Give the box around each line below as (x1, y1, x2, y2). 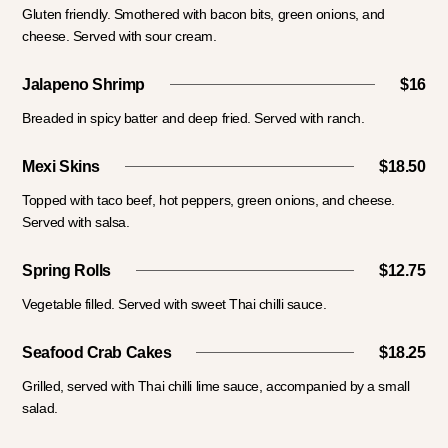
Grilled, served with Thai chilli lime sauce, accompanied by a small (22, 378, 410, 395)
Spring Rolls (22, 262, 111, 280)
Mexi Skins (22, 158, 100, 176)
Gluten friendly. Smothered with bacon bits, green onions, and (22, 6, 385, 23)
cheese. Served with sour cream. (22, 28, 217, 45)
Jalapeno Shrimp (22, 76, 145, 94)
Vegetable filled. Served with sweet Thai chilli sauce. (22, 296, 327, 313)
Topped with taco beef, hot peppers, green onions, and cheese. (22, 192, 395, 209)
